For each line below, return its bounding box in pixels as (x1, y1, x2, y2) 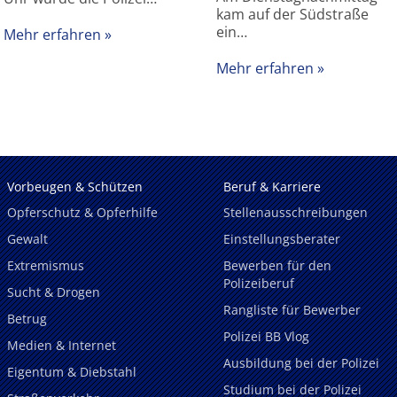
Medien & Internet (7, 337, 116, 354)
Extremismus (7, 257, 84, 275)
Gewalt (7, 230, 48, 248)
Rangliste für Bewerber (223, 301, 361, 319)
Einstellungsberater (223, 230, 340, 248)
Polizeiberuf (223, 275, 294, 292)
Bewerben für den (223, 257, 331, 275)
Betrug (7, 310, 47, 328)
